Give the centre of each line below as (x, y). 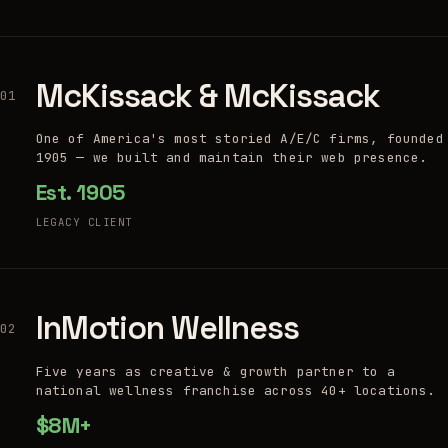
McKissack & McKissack (208, 95)
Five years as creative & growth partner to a (215, 371)
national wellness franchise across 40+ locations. (235, 390)
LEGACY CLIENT (84, 222)
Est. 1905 (80, 193)
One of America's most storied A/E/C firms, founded (239, 139)
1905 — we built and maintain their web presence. (231, 158)
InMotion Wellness (167, 328)
